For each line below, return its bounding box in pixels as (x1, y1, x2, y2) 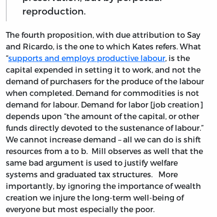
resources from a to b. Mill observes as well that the (6, 146, 203, 155)
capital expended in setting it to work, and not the (6, 64, 201, 74)
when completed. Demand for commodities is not (6, 88, 199, 97)
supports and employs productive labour (8, 53, 165, 62)
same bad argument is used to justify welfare (6, 157, 178, 167)
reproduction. (22, 5, 86, 17)
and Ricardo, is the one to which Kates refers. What (6, 41, 201, 51)
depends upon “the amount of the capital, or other (6, 111, 199, 121)
